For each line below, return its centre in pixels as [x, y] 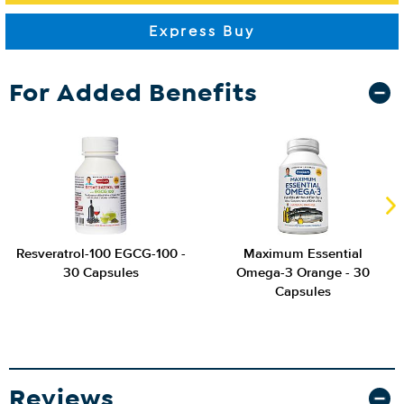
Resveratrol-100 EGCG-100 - [101, 254]
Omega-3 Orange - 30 [303, 273]
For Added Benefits [133, 92]
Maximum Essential [303, 254]
